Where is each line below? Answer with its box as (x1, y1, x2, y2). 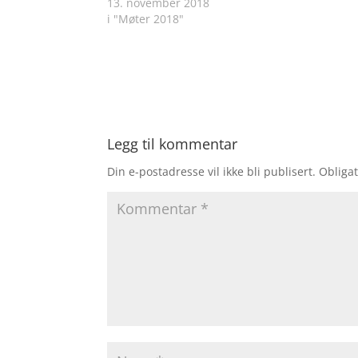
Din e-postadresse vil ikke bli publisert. (107, 163, 316, 179)
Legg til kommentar (107, 133, 238, 153)
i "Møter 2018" (107, 10, 185, 26)
